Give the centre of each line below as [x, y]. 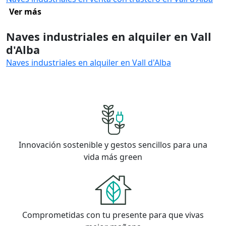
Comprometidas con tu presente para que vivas [113, 215]
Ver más [25, 12]
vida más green [113, 157]
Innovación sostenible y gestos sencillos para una [113, 145]
